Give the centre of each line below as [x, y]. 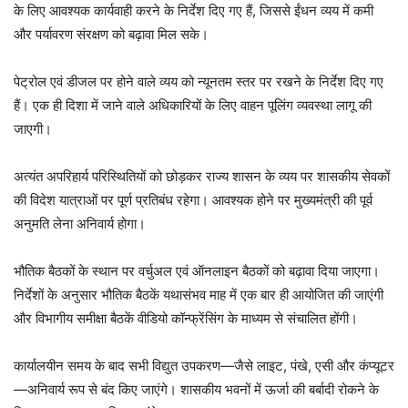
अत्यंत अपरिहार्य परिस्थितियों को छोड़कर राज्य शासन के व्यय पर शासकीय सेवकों [202, 176]
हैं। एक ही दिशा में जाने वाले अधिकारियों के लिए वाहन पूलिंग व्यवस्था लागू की [193, 105]
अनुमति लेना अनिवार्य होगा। [80, 223]
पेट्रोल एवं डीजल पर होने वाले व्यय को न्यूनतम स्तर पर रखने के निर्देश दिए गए [199, 81]
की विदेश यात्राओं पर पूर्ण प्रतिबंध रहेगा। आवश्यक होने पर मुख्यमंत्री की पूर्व [193, 199]
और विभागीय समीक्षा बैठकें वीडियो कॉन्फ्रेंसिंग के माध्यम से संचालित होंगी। [186, 318]
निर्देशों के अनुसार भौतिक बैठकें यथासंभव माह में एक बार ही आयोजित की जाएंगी [199, 294]
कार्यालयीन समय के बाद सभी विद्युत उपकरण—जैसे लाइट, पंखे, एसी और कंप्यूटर [204, 365]
